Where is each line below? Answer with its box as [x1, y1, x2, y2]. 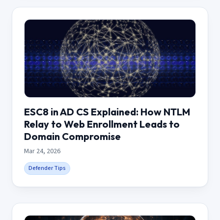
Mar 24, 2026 [24, 146, 60, 156]
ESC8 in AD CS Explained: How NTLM [24, 105, 190, 118]
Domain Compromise [24, 130, 121, 142]
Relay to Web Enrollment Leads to [24, 117, 180, 130]
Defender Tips [28, 164, 66, 172]
